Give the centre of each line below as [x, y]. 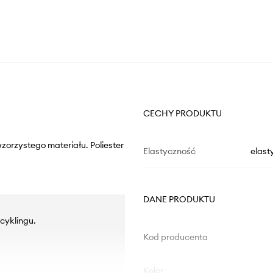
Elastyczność [169, 151]
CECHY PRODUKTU [182, 114]
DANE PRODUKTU [179, 200]
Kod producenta [175, 237]
